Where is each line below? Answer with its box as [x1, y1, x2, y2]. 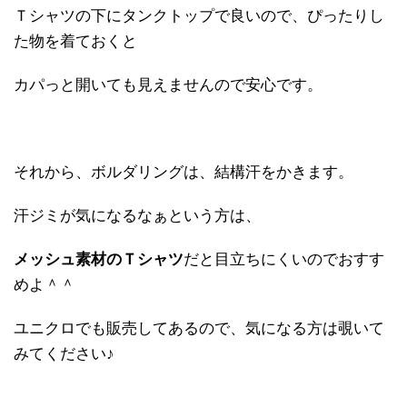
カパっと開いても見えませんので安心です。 [14, 76, 323, 94]
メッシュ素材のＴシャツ [14, 251, 184, 269]
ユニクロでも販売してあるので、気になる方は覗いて [14, 320, 384, 338]
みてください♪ [14, 345, 114, 363]
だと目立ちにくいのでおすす [184, 251, 384, 269]
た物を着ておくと [14, 33, 137, 51]
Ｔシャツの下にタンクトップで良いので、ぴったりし [14, 7, 384, 25]
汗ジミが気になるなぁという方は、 [14, 207, 261, 225]
